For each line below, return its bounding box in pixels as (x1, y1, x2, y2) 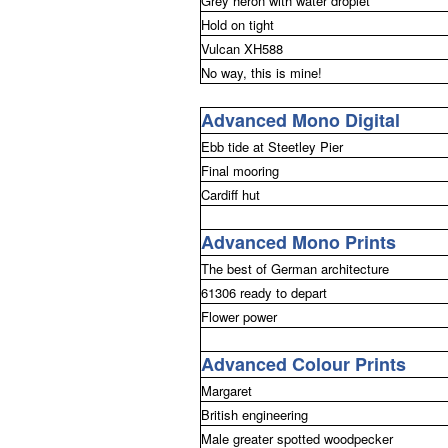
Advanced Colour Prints (200, 350, 406, 377)
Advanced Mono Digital (200, 106, 400, 133)
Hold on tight (200, 14, 274, 34)
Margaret (200, 380, 252, 400)
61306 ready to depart (200, 282, 327, 302)
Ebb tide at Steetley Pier (200, 136, 343, 156)
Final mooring (200, 160, 279, 180)
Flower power (200, 306, 277, 326)
